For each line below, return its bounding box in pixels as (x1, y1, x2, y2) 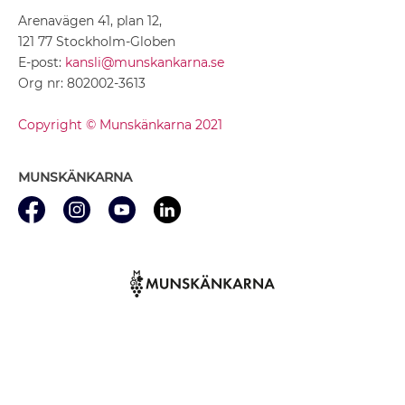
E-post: (18, 53, 65, 71)
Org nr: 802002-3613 (18, 74, 146, 91)
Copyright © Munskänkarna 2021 (18, 116, 222, 133)
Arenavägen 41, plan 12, (18, 12, 162, 29)
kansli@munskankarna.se (65, 53, 224, 71)
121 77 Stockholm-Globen (18, 33, 175, 50)
